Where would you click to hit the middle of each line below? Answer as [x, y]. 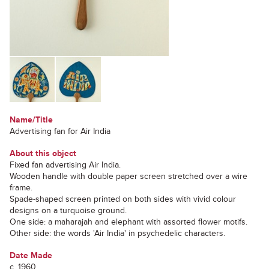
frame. [21, 188]
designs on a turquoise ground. [68, 210]
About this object [43, 153]
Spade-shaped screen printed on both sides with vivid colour [123, 199]
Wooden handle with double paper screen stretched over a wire [128, 176]
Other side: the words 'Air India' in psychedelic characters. [117, 233]
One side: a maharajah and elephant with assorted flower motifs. [128, 222]
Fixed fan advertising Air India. [65, 165]
